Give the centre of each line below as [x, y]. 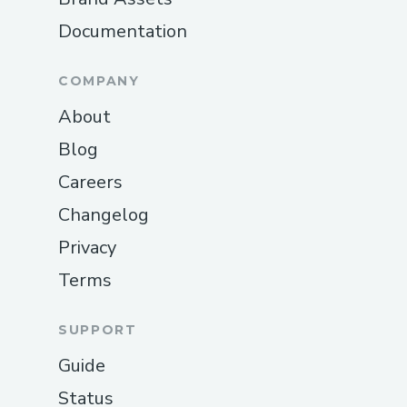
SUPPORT [98, 329]
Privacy [87, 247]
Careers [90, 182]
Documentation [123, 31]
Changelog [104, 214]
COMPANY [99, 80]
